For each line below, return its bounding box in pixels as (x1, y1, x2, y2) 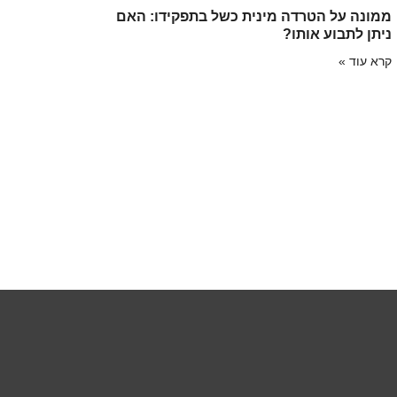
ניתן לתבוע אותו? (283, 26, 393, 42)
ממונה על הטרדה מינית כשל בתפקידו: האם (116, 8, 393, 24)
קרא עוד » (339, 53, 393, 68)
